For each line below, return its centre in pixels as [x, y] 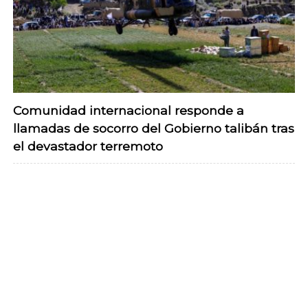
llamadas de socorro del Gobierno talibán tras [154, 128]
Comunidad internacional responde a [129, 110]
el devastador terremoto [88, 146]
